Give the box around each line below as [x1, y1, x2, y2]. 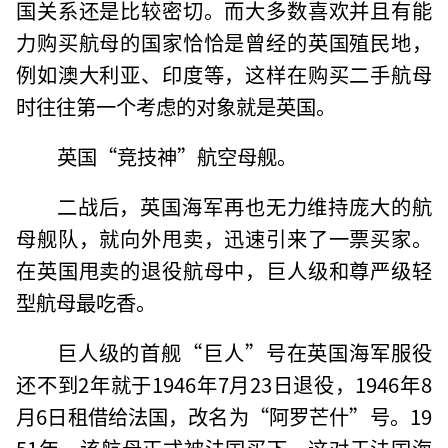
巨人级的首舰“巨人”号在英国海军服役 [56, 336, 432, 367]
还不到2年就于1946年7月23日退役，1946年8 [16, 368, 432, 399]
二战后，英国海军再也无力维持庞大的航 [56, 190, 432, 221]
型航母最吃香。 [16, 286, 157, 317]
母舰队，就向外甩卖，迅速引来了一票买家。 [16, 222, 432, 253]
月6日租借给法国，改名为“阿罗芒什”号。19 [16, 400, 432, 431]
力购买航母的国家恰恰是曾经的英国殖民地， [16, 26, 432, 57]
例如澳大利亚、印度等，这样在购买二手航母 [16, 58, 432, 89]
